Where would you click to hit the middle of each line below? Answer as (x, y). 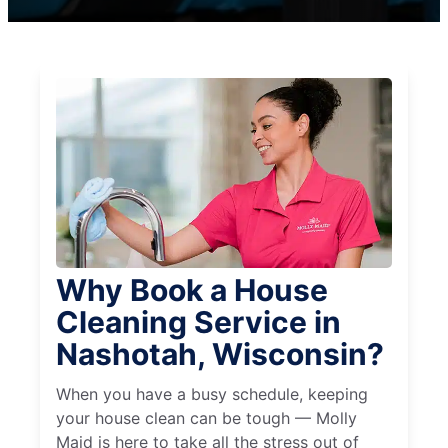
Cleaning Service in (198, 322)
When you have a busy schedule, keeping (212, 394)
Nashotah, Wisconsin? (220, 354)
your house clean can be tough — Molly (206, 418)
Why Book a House (192, 290)
